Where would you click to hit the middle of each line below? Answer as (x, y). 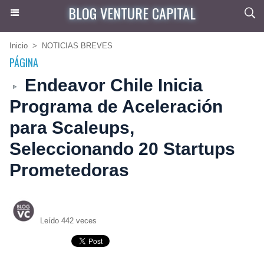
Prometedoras (69, 170)
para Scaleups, (72, 128)
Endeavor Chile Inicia (111, 85)
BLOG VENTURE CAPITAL (132, 13)
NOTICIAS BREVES (77, 46)
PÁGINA (24, 62)
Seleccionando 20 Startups (122, 149)
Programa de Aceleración (116, 106)
